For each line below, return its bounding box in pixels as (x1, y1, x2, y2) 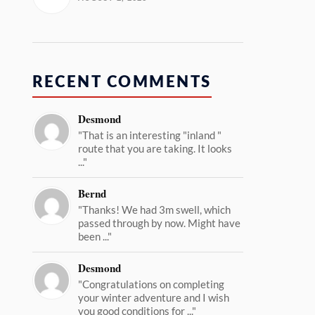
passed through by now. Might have (78, 217, 241, 230)
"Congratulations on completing (78, 278, 225, 291)
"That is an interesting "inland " (78, 129, 222, 142)
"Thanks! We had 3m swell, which (78, 203, 231, 217)
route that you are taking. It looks (78, 142, 233, 155)
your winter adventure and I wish (78, 291, 230, 304)
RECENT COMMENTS (32, 75, 212, 91)
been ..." (78, 230, 112, 243)
